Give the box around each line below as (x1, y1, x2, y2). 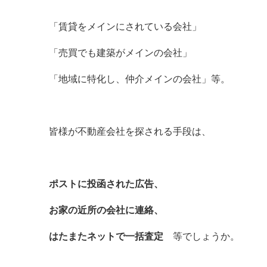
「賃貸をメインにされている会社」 (49, 21, 201, 32)
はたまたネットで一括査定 (49, 231, 163, 241)
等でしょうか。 (163, 231, 240, 241)
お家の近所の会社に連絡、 (49, 205, 163, 215)
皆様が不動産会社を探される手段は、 (49, 126, 211, 136)
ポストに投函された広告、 (49, 179, 163, 189)
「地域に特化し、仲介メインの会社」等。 (49, 74, 230, 84)
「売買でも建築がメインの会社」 (49, 48, 192, 58)
